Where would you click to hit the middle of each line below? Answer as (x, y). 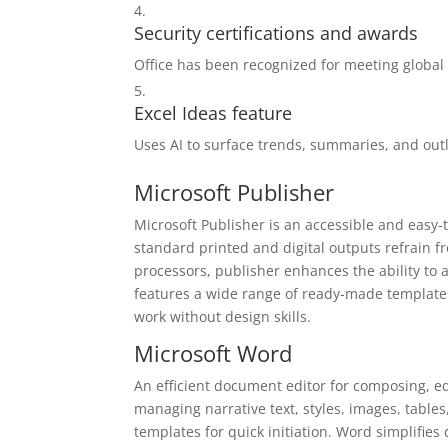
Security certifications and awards (276, 33)
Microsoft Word (213, 353)
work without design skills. (223, 316)
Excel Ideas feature (213, 113)
